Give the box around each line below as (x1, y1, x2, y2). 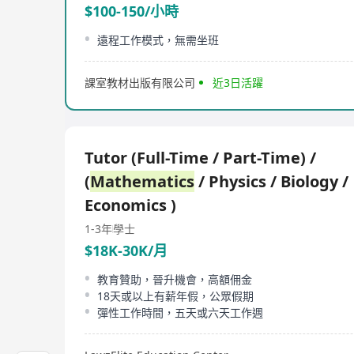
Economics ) (85, 194, 176, 216)
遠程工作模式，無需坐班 (97, 32, 219, 47)
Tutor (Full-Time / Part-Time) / (85, 147, 316, 168)
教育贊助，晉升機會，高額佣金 (97, 272, 252, 287)
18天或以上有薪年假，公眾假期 (97, 288, 254, 303)
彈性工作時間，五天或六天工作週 (97, 305, 263, 320)
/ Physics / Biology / (194, 171, 348, 192)
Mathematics (90, 171, 194, 192)
